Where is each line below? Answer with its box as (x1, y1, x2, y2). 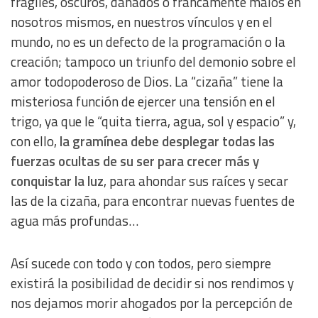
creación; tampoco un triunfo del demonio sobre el (11, 52, 296, 72)
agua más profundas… (11, 211, 138, 231)
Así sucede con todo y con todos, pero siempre (11, 253, 271, 274)
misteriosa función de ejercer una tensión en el (11, 92, 275, 112)
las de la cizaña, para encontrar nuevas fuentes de (11, 191, 295, 212)
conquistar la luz (11, 171, 104, 192)
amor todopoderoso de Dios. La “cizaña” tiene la (11, 72, 283, 92)
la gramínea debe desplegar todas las (60, 131, 275, 152)
